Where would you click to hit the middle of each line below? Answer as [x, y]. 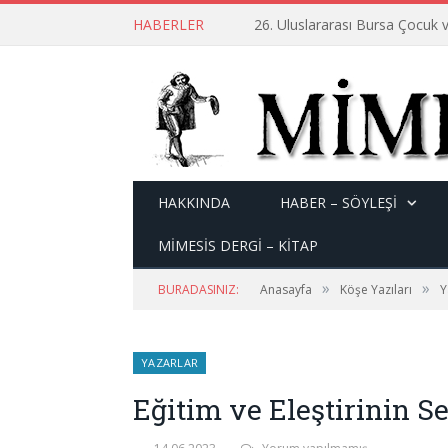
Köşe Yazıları [376, 289]
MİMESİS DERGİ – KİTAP [238, 245]
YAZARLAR [170, 362]
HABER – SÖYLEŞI [338, 202]
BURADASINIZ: [198, 289]
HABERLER [168, 24]
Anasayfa [286, 289]
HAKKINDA [194, 202]
